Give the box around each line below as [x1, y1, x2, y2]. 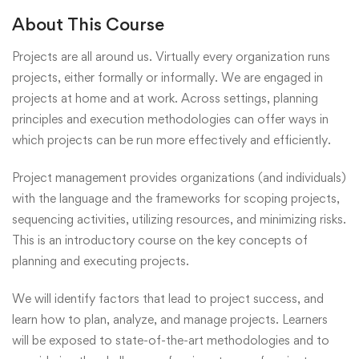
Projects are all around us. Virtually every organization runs [12, 49, 330, 64]
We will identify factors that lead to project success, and [12, 291, 324, 306]
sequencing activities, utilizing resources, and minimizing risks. [12, 212, 346, 227]
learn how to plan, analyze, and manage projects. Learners [12, 312, 328, 327]
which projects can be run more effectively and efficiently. [12, 132, 331, 147]
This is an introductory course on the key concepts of [12, 232, 308, 248]
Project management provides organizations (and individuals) [12, 170, 346, 185]
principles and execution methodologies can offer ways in [12, 111, 329, 127]
